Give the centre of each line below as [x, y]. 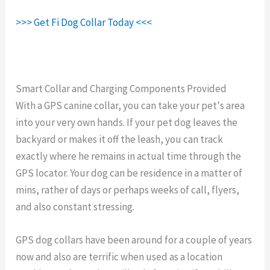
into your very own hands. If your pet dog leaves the [127, 123]
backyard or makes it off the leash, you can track [120, 140]
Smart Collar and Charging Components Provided [121, 89]
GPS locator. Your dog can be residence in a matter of [129, 173]
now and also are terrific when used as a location [119, 257]
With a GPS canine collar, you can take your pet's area [130, 106]
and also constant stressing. [75, 207]
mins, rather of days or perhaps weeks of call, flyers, [128, 190]
